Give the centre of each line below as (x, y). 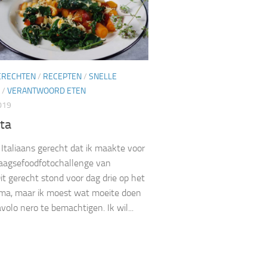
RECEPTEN (62, 77)
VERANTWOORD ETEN (46, 91)
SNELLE (103, 77)
